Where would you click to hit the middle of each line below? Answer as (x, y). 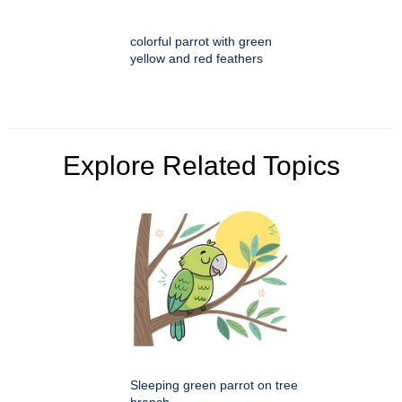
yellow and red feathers (197, 59)
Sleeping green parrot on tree (214, 385)
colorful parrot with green (201, 42)
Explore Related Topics (201, 166)
